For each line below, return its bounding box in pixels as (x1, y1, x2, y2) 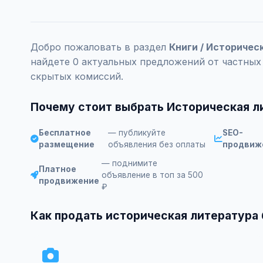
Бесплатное (39, 128, 91, 137)
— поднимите (102, 159, 157, 168)
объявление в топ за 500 (102, 170, 203, 180)
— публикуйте (107, 128, 166, 137)
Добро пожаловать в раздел (31, 41, 169, 53)
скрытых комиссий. (31, 70, 123, 82)
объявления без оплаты (107, 140, 205, 149)
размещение (39, 140, 95, 149)
